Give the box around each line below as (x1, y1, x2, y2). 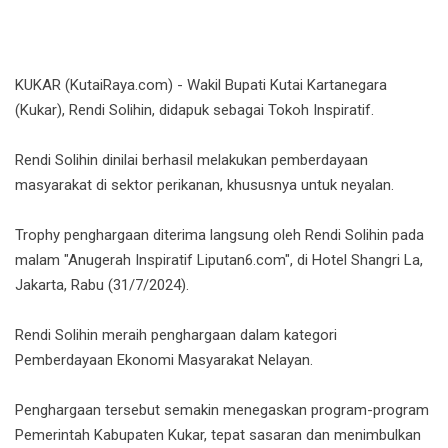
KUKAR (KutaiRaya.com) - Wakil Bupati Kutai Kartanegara (15, 76, 387, 95)
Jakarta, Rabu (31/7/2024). (15, 276, 189, 295)
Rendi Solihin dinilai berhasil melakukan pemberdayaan (15, 151, 368, 170)
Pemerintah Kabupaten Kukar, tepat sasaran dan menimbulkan (15, 426, 421, 445)
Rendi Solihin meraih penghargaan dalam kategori (15, 326, 337, 345)
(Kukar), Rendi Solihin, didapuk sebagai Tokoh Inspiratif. (15, 101, 374, 120)
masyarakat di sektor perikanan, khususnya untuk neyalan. (15, 176, 394, 195)
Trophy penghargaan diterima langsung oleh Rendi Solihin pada (15, 226, 424, 245)
